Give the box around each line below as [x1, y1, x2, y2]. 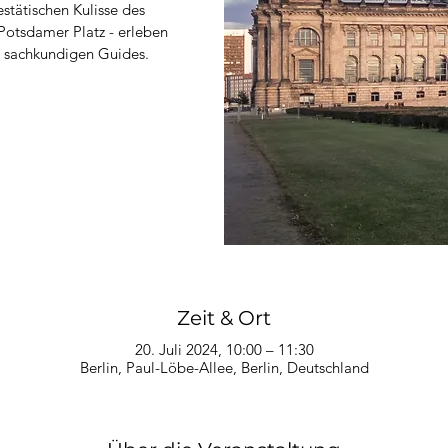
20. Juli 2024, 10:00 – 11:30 [134, 339, 314, 359]
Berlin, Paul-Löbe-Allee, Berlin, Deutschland [79, 357, 369, 377]
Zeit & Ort [177, 305, 271, 330]
